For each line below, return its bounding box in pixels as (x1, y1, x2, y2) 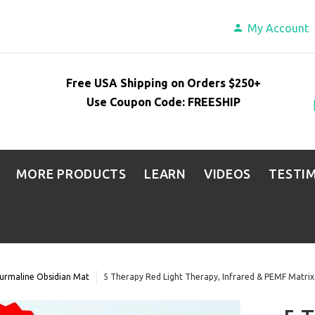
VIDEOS (203, 167, 252, 181)
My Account (247, 22, 309, 34)
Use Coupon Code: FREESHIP (86, 95, 241, 108)
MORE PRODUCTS (15, 167, 127, 181)
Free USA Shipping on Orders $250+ (66, 76, 262, 89)
